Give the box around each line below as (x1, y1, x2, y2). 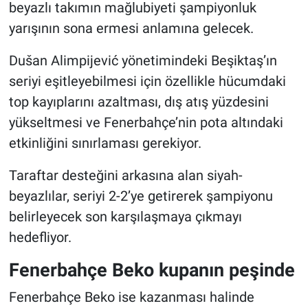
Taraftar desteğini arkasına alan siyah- (8, 167, 243, 184)
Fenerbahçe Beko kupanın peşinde (8, 259, 295, 281)
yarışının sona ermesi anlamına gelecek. (8, 20, 254, 37)
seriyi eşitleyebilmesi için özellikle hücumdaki (8, 73, 286, 90)
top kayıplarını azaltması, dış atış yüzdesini (8, 93, 269, 111)
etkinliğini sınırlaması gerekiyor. (8, 135, 201, 152)
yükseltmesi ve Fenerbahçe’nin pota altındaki (8, 114, 283, 131)
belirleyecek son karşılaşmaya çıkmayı (8, 208, 242, 225)
